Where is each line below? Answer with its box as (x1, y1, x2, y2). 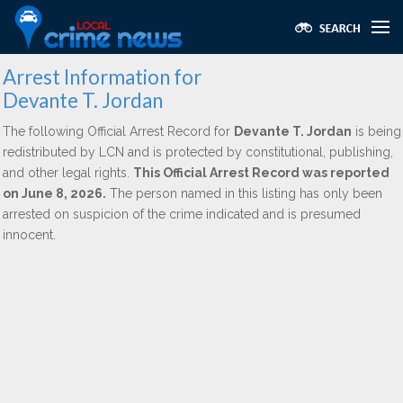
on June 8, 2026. (3, 186, 106, 201)
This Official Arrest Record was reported (133, 166, 390, 180)
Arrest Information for (3, 65, 201, 89)
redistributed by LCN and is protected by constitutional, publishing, (3, 145, 393, 159)
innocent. (3, 228, 56, 242)
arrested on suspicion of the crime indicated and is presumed (3, 207, 361, 221)
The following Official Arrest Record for (3, 124, 234, 139)
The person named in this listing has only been (106, 186, 382, 201)
